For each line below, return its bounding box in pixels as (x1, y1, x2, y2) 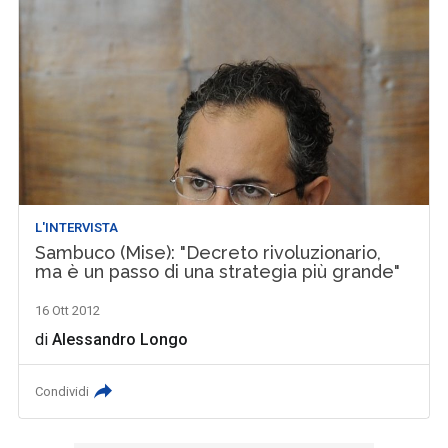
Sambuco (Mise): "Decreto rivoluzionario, (35, 241, 382, 263)
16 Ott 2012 (35, 302, 101, 318)
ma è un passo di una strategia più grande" (35, 260, 401, 282)
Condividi (35, 383, 90, 399)
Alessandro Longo (52, 329, 189, 349)
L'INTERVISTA (35, 219, 119, 235)
